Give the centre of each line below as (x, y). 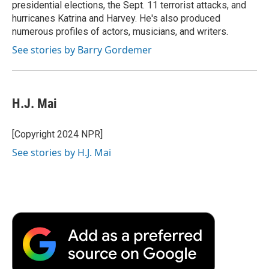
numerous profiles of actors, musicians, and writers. (120, 31)
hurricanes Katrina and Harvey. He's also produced (116, 18)
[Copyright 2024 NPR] (57, 134)
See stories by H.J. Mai (62, 152)
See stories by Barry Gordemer (82, 50)
